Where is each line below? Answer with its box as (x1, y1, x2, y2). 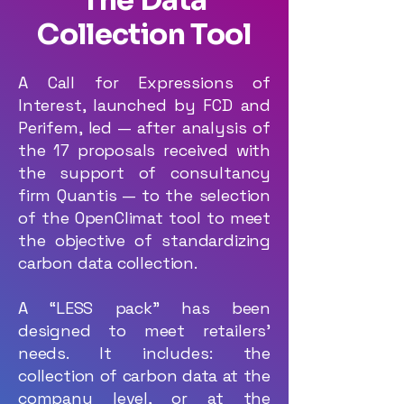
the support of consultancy (18, 162, 271, 183)
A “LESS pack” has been (18, 298, 271, 318)
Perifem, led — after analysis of (18, 117, 271, 138)
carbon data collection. (18, 252, 197, 273)
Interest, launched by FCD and (18, 95, 271, 115)
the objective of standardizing (18, 230, 271, 251)
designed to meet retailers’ (18, 320, 271, 341)
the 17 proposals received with (18, 140, 271, 161)
